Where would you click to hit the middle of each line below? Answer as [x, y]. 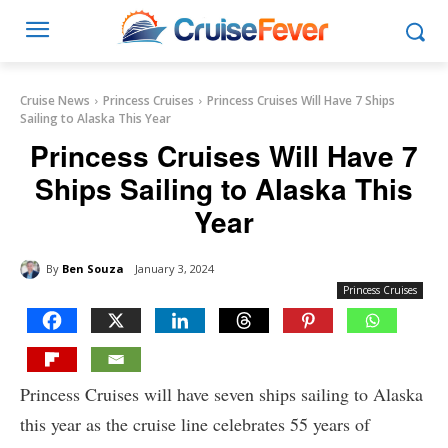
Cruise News [55, 100]
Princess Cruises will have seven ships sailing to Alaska [221, 394]
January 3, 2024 [174, 269]
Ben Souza [93, 268]
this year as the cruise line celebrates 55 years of [195, 424]
